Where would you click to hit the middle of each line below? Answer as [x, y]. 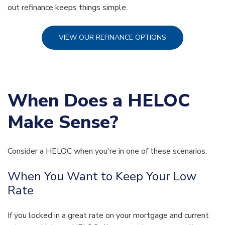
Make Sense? [63, 123]
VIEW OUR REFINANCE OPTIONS [113, 38]
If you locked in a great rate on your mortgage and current [108, 216]
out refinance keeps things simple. [68, 8]
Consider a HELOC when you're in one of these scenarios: [107, 151]
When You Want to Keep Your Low [102, 177]
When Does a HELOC [99, 101]
